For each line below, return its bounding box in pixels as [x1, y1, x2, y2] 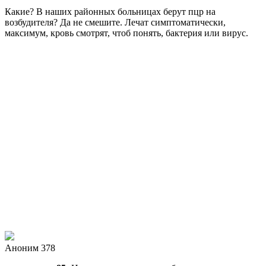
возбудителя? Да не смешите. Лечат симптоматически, [5, 17, 226, 27]
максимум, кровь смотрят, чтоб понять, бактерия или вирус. [5, 27, 248, 38]
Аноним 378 [5, 242, 55, 253]
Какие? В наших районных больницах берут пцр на [5, 6, 216, 17]
